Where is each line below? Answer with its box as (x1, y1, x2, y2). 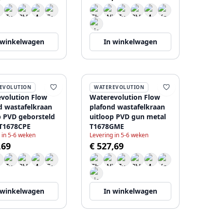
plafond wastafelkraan (90, 102, 165, 111)
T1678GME (90, 122, 124, 131)
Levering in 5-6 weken (90, 131, 148, 139)
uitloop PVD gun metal (90, 112, 166, 121)
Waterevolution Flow (90, 92, 160, 102)
